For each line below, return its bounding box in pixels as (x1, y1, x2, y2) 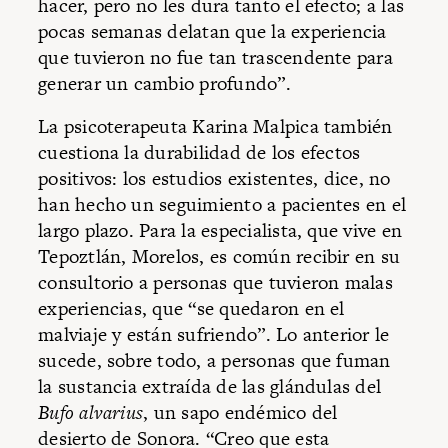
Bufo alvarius (38, 399, 144, 427)
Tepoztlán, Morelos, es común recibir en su (38, 243, 401, 271)
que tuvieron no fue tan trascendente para (38, 43, 393, 71)
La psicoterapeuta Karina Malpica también (38, 113, 393, 141)
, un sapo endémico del (143, 399, 338, 427)
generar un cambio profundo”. (38, 69, 291, 97)
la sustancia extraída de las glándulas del (38, 373, 382, 401)
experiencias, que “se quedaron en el (38, 295, 345, 323)
